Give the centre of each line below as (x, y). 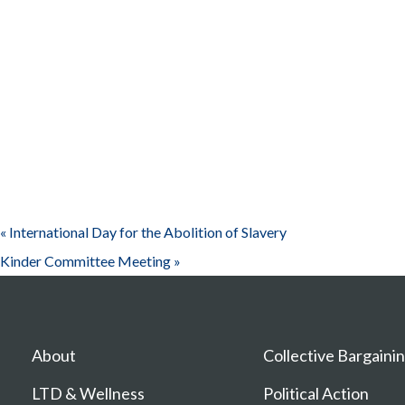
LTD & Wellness (88, 393)
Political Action (316, 393)
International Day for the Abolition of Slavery (146, 231)
